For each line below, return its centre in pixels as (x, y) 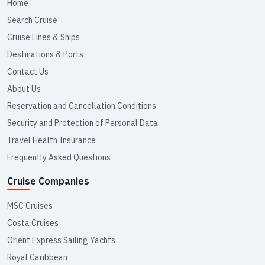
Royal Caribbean (37, 257)
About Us (24, 89)
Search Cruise (32, 20)
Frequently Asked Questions (59, 157)
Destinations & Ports (45, 54)
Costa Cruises (33, 223)
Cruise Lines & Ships (43, 37)
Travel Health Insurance (51, 140)
